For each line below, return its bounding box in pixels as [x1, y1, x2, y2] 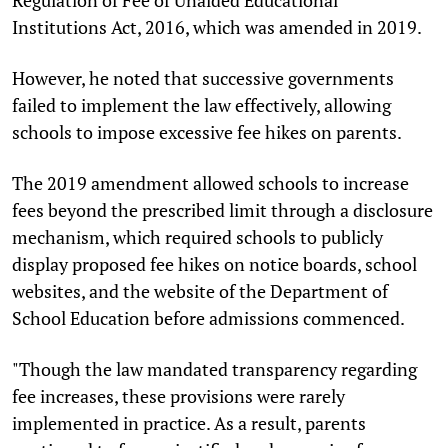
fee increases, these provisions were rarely [12, 383, 345, 408]
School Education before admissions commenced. [12, 305, 405, 330]
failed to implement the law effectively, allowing [12, 92, 391, 117]
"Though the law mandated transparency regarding [12, 356, 417, 381]
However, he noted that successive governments [12, 65, 394, 90]
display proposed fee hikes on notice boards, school [12, 251, 417, 276]
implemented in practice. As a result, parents [12, 410, 366, 435]
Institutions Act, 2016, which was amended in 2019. [12, 14, 422, 39]
